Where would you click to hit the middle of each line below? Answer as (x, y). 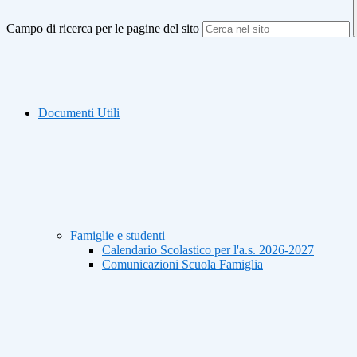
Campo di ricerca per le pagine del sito (103, 29)
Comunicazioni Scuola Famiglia (182, 265)
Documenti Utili (79, 113)
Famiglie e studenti (119, 236)
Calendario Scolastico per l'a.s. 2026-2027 (208, 250)
